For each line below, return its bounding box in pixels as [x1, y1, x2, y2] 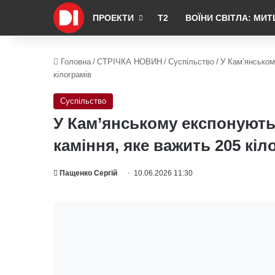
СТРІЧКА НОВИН [97, 57, 162, 66]
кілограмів [53, 70, 91, 79]
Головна [58, 57, 91, 66]
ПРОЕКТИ [93, 13, 134, 23]
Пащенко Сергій [60, 169, 117, 177]
